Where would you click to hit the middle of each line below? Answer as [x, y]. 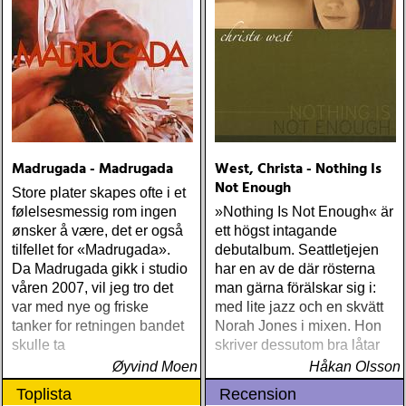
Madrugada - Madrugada [92, 169]
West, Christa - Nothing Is [298, 169]
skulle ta [39, 345]
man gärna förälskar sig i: [295, 288]
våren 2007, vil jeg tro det [92, 288]
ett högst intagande [276, 231]
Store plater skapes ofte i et [99, 193]
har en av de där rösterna [295, 269]
